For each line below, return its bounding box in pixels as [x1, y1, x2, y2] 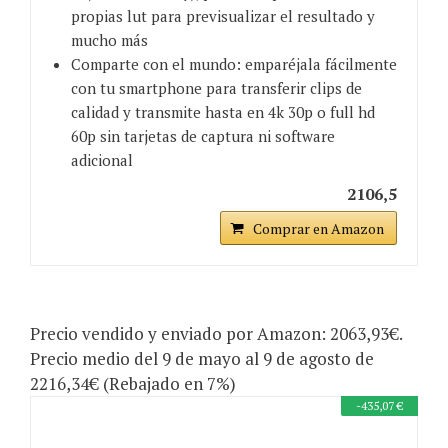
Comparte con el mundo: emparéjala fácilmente [71, 54, 397, 75]
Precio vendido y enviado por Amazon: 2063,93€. [30, 322, 402, 346]
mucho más [71, 30, 148, 51]
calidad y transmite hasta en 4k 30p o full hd [71, 102, 375, 123]
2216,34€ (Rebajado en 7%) [30, 372, 236, 396]
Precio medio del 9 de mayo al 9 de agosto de [30, 347, 374, 371]
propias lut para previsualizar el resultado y [71, 6, 375, 27]
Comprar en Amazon [253, 219, 384, 239]
